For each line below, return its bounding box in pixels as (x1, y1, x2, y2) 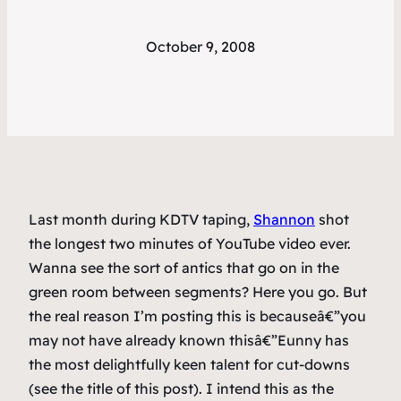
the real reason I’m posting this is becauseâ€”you (29, 307, 366, 326)
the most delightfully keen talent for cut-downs (29, 355, 350, 374)
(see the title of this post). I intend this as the (29, 380, 334, 398)
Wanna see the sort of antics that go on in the (29, 259, 339, 277)
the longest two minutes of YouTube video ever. (29, 235, 351, 253)
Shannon (253, 210, 315, 229)
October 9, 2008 (146, 37, 255, 55)
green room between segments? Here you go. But (29, 283, 367, 302)
